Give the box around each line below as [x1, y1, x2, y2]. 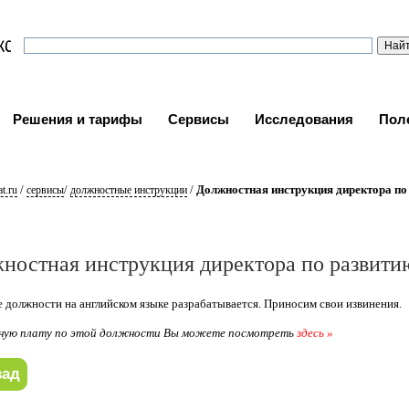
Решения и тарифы [13, 111, 142, 127]
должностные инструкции [69, 184, 187, 196]
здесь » [297, 326, 334, 340]
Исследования [255, 111, 353, 127]
